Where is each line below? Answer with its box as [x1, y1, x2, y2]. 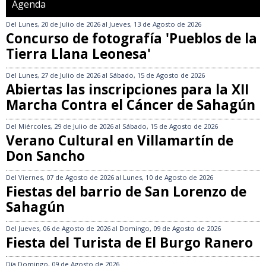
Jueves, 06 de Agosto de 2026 [18, 224, 110, 233]
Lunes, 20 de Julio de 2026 [18, 20, 100, 29]
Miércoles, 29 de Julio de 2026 [18, 122, 113, 131]
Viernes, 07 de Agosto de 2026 [18, 173, 114, 182]
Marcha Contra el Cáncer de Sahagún [6, 96, 255, 115]
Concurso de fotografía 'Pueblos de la [6, 29, 257, 48]
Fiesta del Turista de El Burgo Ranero [6, 233, 253, 252]
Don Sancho [6, 147, 85, 166]
